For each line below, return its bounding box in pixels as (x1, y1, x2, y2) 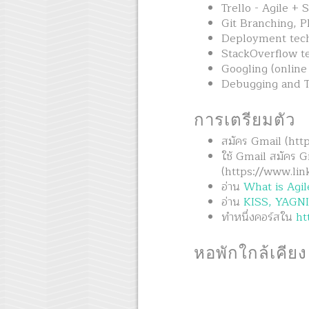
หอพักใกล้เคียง (193, 246, 307, 263)
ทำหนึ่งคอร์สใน (221, 208, 296, 227)
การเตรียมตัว (193, 113, 295, 130)
